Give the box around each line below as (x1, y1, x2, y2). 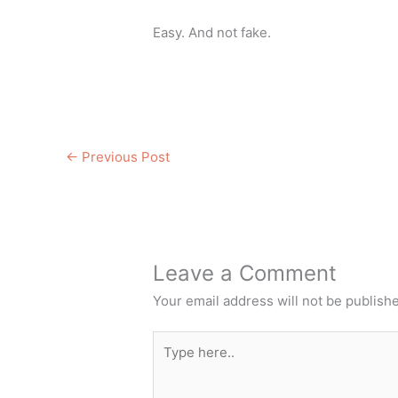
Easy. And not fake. (153, 23, 272, 41)
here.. (152, 354, 189, 371)
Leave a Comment (153, 259, 338, 286)
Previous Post (78, 147, 170, 165)
